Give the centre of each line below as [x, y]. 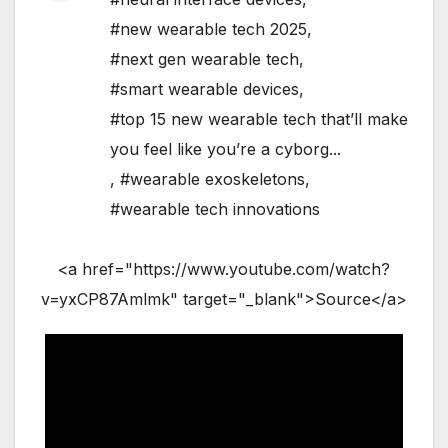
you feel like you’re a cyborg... [225, 148]
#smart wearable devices [204, 88]
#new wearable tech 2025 [208, 28]
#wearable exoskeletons [212, 178]
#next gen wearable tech [204, 58]
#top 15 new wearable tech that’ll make [259, 118]
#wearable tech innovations [215, 208]
